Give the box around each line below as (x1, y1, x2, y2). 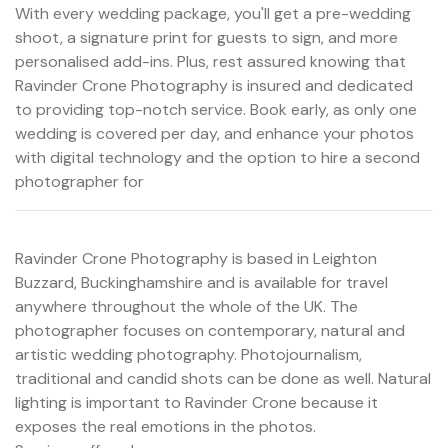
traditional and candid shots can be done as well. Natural (15, 367, 431, 389)
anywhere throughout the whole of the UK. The (15, 295, 358, 317)
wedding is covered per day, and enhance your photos (15, 122, 414, 144)
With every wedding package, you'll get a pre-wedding (15, 2, 411, 24)
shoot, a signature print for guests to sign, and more (15, 26, 398, 48)
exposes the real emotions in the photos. (15, 415, 316, 437)
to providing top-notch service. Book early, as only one (15, 98, 417, 120)
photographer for (15, 170, 144, 192)
